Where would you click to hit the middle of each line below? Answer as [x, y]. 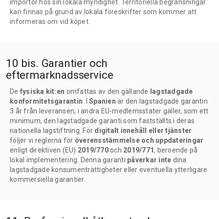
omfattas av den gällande [107, 92]
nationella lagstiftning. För [52, 131]
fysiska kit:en [42, 92]
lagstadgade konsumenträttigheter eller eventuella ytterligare [109, 170]
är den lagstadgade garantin [162, 101]
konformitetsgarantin [46, 101]
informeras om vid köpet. [50, 21]
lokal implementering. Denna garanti [68, 160]
